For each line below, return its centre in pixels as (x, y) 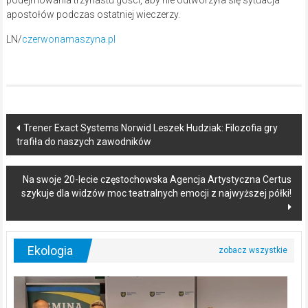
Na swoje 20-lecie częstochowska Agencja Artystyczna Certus (157, 180)
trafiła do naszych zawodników (84, 142)
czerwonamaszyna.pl (68, 40)
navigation (49, 151)
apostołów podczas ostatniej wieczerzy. (93, 15)
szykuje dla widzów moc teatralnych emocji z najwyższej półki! (157, 194)
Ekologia (50, 251)
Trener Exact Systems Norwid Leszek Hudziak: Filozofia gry (150, 128)
